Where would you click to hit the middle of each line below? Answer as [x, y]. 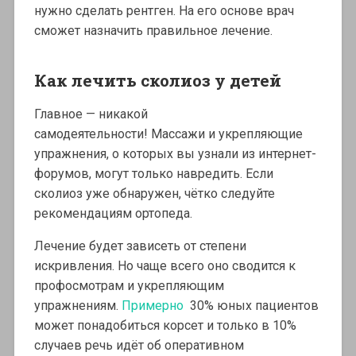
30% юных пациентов [254, 305]
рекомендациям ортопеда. [113, 213]
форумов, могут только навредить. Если [153, 173]
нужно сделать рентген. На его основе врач [164, 10]
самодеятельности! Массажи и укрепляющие [168, 133]
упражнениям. [77, 305]
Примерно [155, 305]
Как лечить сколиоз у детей [157, 80]
